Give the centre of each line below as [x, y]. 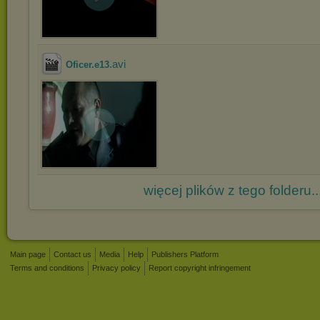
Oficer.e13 [87, 65]
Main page [28, 254]
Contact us [72, 254]
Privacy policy [116, 268]
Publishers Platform [185, 254]
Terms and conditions [47, 268]
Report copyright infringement [200, 268]
